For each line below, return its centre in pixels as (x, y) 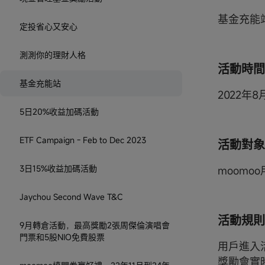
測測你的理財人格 (53, 54)
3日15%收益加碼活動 (58, 168)
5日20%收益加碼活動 (59, 111)
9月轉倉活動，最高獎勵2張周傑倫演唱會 (95, 225)
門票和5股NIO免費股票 (62, 237)
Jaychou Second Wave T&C (71, 196)
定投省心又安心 (49, 26)
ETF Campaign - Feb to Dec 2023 (83, 140)
